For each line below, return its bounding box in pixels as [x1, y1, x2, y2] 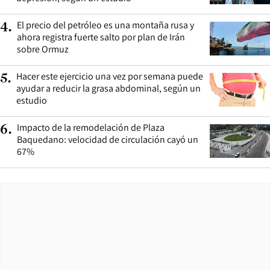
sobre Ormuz [17, 42, 69, 55]
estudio [16, 93, 47, 107]
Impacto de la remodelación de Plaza [17, 121, 165, 134]
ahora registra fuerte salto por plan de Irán [17, 30, 185, 43]
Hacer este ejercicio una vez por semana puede [16, 69, 203, 83]
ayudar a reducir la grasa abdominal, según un [16, 81, 201, 95]
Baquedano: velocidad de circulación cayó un [17, 133, 198, 146]
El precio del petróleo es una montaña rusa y [17, 18, 194, 31]
